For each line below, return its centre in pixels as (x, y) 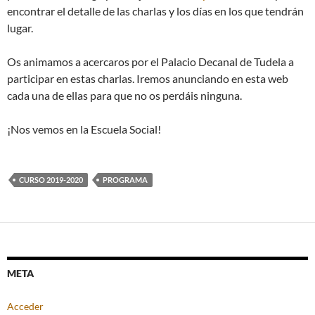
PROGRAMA (125, 180)
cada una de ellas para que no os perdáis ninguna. (124, 96)
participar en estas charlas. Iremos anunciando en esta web (148, 79)
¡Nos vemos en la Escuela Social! (84, 129)
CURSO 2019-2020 (51, 180)
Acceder (25, 307)
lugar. (20, 28)
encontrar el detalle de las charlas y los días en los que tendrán (155, 11)
